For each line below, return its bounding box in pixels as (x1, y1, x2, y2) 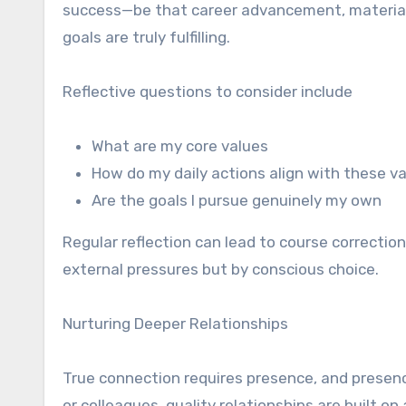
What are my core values (92, 137, 268, 155)
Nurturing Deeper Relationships (63, 314, 288, 333)
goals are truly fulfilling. (63, 28, 230, 46)
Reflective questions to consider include (63, 82, 353, 101)
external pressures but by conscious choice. (63, 260, 379, 278)
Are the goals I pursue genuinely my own (92, 191, 382, 209)
